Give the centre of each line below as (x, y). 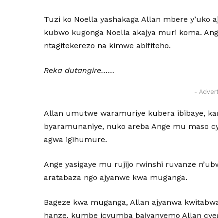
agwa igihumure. (76, 139)
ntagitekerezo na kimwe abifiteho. (108, 45)
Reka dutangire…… (80, 70)
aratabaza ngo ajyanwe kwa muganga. (116, 177)
